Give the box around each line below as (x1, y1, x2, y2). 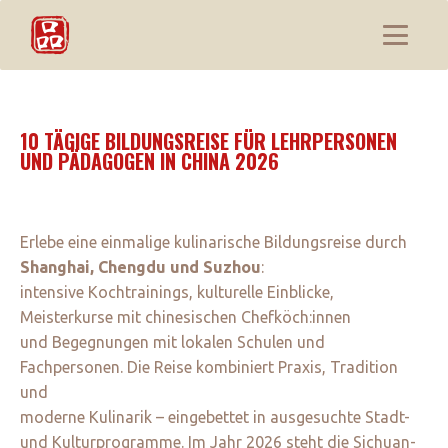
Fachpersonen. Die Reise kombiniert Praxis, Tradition (20, 358, 398, 376)
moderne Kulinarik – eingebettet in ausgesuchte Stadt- (20, 408, 410, 426)
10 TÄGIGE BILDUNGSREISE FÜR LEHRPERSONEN (20, 126, 397, 156)
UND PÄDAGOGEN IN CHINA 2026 (20, 146, 279, 176)
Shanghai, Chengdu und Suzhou (20, 258, 261, 276)
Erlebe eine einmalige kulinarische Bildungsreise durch (20, 233, 407, 251)
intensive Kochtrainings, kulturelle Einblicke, (20, 283, 334, 301)
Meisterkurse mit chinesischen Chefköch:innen (20, 308, 351, 326)
